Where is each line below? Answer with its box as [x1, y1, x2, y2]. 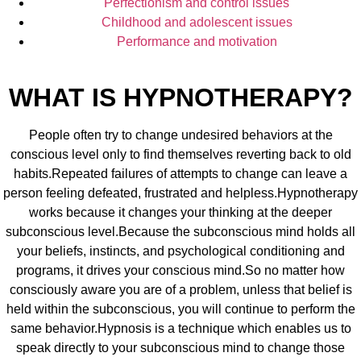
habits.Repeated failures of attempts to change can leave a [14, 167, 347, 181]
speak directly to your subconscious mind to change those [16, 341, 345, 355]
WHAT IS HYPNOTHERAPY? [8, 83, 353, 113]
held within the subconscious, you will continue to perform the [6, 302, 355, 317]
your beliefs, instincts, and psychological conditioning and [16, 244, 345, 259]
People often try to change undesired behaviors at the [28, 128, 333, 143]
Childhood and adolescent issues [101, 15, 293, 29]
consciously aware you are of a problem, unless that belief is [9, 283, 352, 297]
